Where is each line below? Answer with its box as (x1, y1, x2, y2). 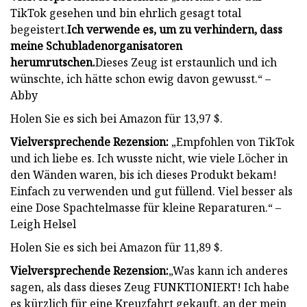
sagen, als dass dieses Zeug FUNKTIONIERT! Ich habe (10, 279, 289, 295)
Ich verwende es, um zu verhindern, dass (67, 21, 282, 37)
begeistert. (10, 21, 67, 37)
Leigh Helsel (10, 216, 76, 232)
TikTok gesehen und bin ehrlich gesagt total (10, 5, 241, 21)
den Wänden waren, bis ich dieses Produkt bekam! (10, 167, 277, 182)
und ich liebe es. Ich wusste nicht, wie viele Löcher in (10, 150, 288, 166)
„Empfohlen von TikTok (169, 134, 295, 149)
